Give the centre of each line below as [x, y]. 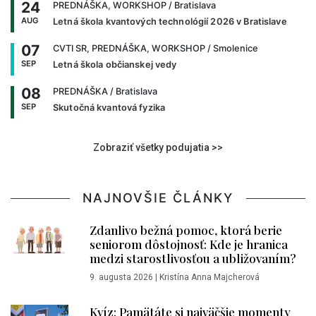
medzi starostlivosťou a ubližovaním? [193, 258]
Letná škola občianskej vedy [115, 64]
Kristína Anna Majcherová [209, 277]
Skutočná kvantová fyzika [109, 107]
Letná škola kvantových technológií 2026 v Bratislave [170, 21]
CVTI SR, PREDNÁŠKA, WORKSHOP [129, 48]
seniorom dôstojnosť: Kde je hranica [189, 244]
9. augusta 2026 [121, 277]
